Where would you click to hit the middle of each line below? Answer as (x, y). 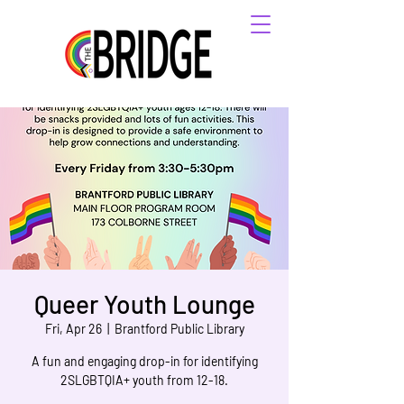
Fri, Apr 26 (73, 329)
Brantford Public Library (179, 329)
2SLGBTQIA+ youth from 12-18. (144, 380)
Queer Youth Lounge (144, 304)
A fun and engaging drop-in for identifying (144, 361)
